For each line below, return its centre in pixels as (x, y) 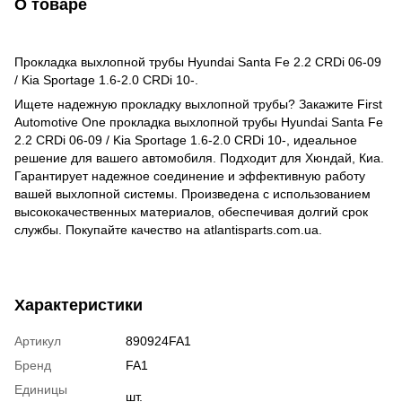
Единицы (41, 389)
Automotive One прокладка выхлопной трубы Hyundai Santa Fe (199, 122)
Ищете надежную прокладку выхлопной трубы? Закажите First (198, 104)
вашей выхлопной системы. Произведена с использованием (192, 193)
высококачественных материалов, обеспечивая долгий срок (191, 211)
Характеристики (79, 305)
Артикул (38, 341)
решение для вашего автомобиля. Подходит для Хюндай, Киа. (199, 157)
